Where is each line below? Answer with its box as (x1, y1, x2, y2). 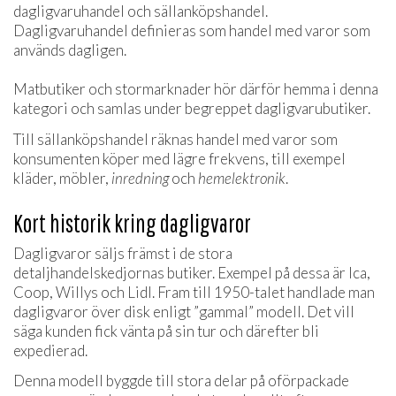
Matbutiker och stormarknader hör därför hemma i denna (13, 80, 378, 99)
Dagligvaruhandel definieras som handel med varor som (13, 21, 370, 41)
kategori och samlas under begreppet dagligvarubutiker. (13, 99, 370, 118)
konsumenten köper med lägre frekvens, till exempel (13, 148, 346, 168)
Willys (53, 282, 98, 301)
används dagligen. (13, 41, 126, 60)
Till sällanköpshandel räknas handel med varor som (13, 129, 338, 148)
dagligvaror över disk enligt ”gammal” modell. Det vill (13, 301, 354, 321)
